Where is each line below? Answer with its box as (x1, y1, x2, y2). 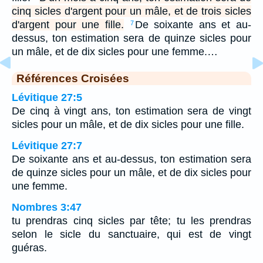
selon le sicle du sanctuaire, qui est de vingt (12, 228, 251, 240)
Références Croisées (16, 71, 129, 85)
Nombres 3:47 (12, 201, 82, 213)
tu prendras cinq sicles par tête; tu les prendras (12, 214, 251, 227)
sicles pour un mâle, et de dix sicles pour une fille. (12, 118, 244, 130)
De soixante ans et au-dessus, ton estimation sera (12, 153, 251, 165)
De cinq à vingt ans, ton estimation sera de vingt (12, 104, 251, 117)
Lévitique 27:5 (12, 91, 82, 103)
